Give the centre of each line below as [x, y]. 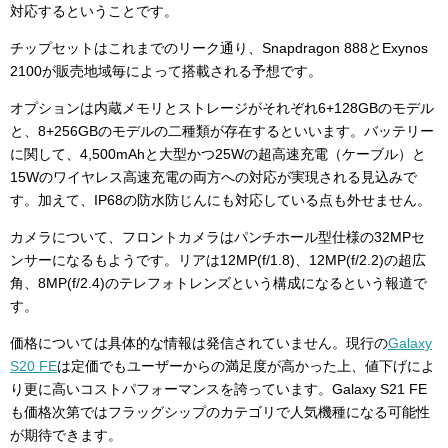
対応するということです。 [94, 10]
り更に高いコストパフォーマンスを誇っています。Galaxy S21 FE [218, 388]
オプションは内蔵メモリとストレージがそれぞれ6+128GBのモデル [222, 107]
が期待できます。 [66, 434]
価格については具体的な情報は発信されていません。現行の [199, 342]
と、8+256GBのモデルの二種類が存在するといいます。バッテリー [222, 130]
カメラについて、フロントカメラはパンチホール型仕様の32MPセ [217, 236]
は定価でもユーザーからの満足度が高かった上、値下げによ [246, 365]
